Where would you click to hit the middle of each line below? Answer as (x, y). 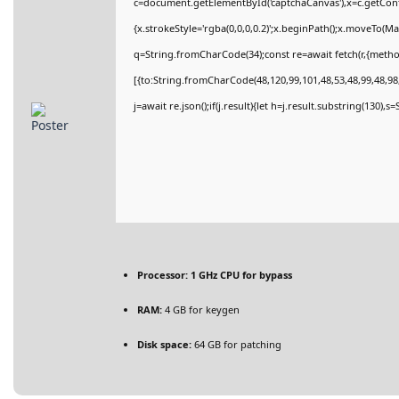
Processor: (163, 275)
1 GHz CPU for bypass (240, 275)
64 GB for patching (236, 344)
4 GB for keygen (201, 309)
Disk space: (164, 344)
